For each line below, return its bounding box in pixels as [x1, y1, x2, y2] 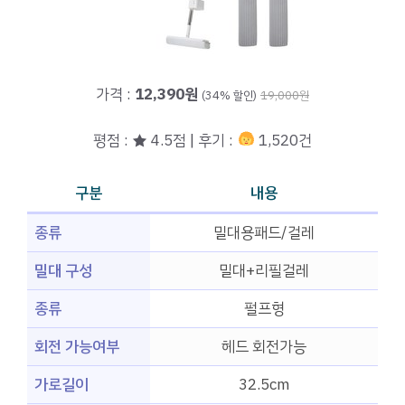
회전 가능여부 [34, 335, 119, 359]
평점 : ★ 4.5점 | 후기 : [93, 128, 238, 152]
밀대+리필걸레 [219, 259, 309, 283]
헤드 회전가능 [221, 335, 306, 359]
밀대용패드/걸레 [213, 221, 315, 245]
